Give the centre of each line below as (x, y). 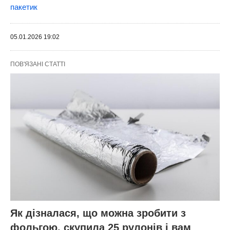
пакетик (24, 7)
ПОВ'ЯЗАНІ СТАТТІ (38, 64)
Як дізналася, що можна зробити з (98, 213)
